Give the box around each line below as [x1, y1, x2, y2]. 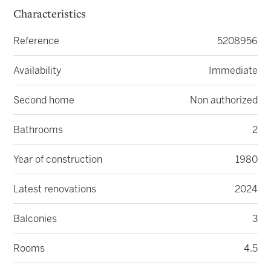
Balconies [13, 215, 57, 224]
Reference [13, 37, 60, 47]
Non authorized [189, 96, 258, 106]
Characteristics [13, 9, 87, 21]
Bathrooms [13, 126, 64, 135]
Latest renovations [13, 185, 97, 195]
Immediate [208, 67, 258, 76]
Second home [13, 96, 75, 106]
